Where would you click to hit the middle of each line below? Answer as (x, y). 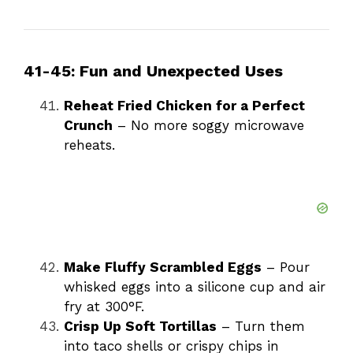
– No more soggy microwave (208, 126)
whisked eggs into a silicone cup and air (195, 287)
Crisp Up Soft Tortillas (140, 327)
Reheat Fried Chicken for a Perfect (184, 106)
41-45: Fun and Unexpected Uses (153, 71)
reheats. (89, 145)
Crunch (88, 126)
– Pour (286, 268)
